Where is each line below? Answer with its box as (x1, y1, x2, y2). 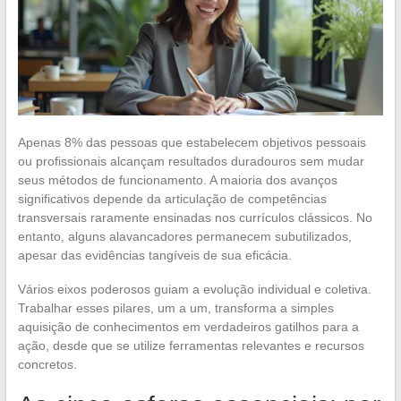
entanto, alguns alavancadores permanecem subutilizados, (17, 228, 352, 243)
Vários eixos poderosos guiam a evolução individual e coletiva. (17, 281, 371, 296)
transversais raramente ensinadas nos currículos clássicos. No (17, 209, 372, 225)
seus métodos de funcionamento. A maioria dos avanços (17, 172, 337, 187)
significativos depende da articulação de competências (17, 191, 327, 206)
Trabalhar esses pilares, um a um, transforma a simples (17, 300, 334, 315)
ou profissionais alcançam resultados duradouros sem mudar (17, 153, 364, 168)
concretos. (17, 356, 77, 371)
